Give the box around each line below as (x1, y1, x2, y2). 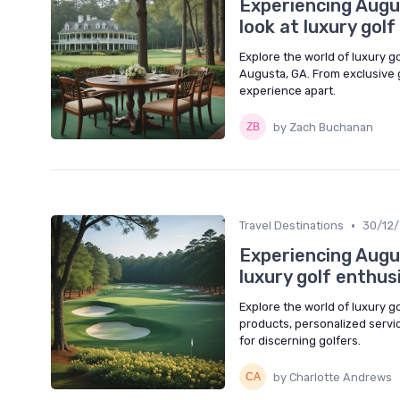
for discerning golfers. (239, 334, 361, 348)
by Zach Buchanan (273, 120, 373, 134)
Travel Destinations (239, 219, 344, 233)
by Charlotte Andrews (273, 370, 392, 384)
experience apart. (239, 84, 336, 98)
